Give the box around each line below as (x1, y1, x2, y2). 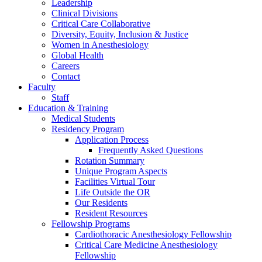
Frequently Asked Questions (98, 145, 203, 156)
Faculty (28, 82, 56, 92)
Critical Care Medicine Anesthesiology (75, 240, 218, 250)
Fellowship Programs (51, 219, 130, 229)
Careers (51, 61, 80, 71)
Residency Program (51, 124, 124, 135)
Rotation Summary (75, 156, 144, 166)
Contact (51, 71, 80, 82)
